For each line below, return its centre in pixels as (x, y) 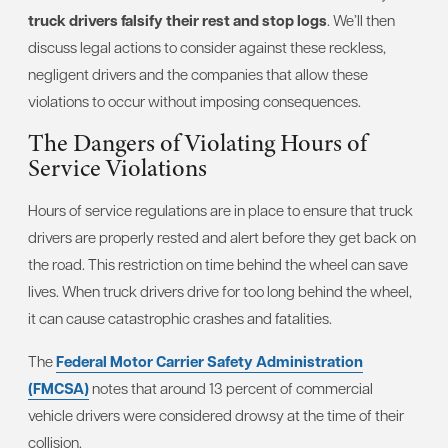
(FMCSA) (58, 388)
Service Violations (117, 167)
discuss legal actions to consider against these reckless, (207, 46)
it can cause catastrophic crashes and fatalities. (180, 317)
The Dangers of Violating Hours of (197, 142)
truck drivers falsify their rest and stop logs (177, 20)
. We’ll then (361, 19)
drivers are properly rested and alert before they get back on (222, 236)
